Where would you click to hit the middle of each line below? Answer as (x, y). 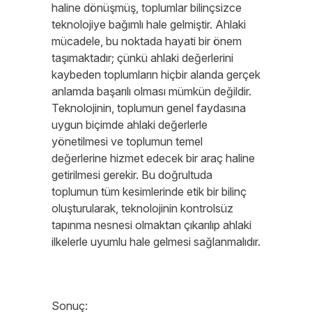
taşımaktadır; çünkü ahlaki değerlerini (142, 58)
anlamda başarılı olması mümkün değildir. (151, 91)
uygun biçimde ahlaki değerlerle (130, 125)
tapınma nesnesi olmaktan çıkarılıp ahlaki (151, 225)
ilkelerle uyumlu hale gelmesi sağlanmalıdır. (156, 242)
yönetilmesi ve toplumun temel (127, 141)
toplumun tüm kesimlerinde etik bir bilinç (149, 192)
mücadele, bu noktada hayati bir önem (147, 41)
